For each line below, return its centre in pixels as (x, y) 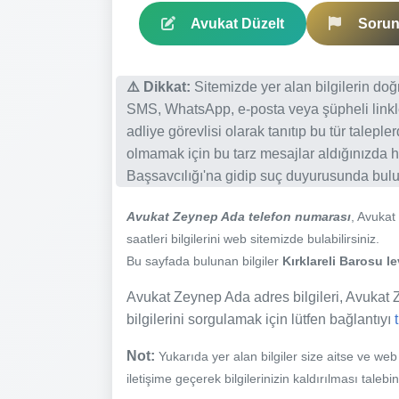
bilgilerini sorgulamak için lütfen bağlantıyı (261, 319)
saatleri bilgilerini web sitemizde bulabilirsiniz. (253, 238)
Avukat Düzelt (237, 23)
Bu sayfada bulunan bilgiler (204, 261)
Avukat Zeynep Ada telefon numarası (239, 216)
